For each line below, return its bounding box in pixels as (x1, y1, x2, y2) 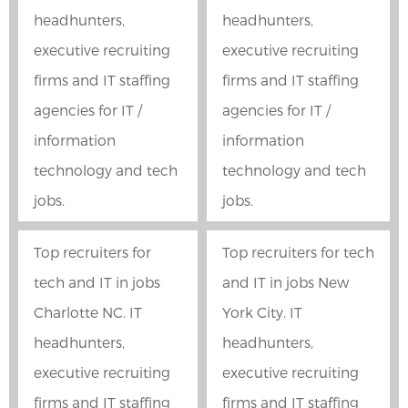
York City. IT (222, 303, 302, 321)
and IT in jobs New (222, 273, 349, 291)
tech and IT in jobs (34, 273, 160, 291)
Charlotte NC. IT (34, 303, 142, 321)
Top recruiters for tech (222, 243, 374, 261)
